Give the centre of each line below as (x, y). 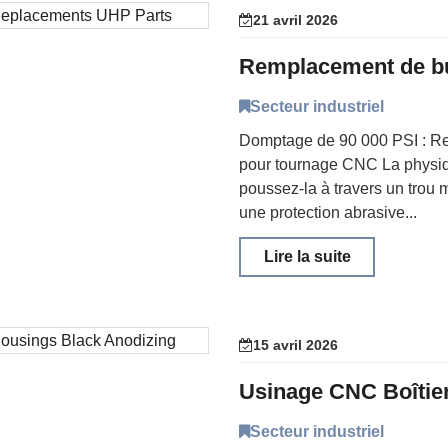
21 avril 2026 (295, 20)
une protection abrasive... (328, 212)
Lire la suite (307, 256)
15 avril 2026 (295, 345)
